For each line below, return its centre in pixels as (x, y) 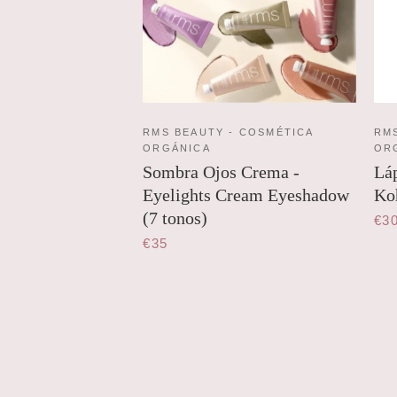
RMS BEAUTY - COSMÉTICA (228, 132)
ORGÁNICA (177, 148)
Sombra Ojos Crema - (222, 172)
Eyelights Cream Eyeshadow (246, 195)
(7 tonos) (175, 218)
